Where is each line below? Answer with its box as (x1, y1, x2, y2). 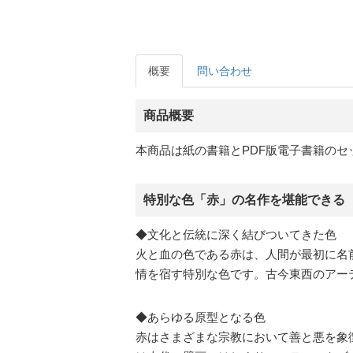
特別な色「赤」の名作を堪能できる (143, 193, 345, 206)
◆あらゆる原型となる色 (136, 310, 266, 324)
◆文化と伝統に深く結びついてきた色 (136, 228, 336, 241)
